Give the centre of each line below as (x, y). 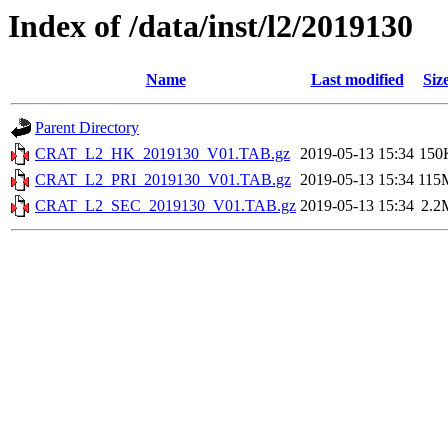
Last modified (357, 80)
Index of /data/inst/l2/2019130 (210, 26)
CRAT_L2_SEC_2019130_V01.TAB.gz (165, 206)
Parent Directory (87, 128)
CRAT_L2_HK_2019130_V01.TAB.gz (162, 154)
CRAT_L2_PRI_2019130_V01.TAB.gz (163, 180)
